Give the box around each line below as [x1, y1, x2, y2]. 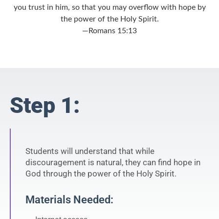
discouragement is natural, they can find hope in [25, 157, 200, 168]
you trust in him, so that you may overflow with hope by [13, 3, 206, 11]
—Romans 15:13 [82, 26, 137, 35]
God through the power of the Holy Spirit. [25, 169, 176, 179]
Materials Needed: [25, 193, 113, 206]
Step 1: [10, 92, 80, 119]
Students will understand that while [25, 146, 154, 156]
